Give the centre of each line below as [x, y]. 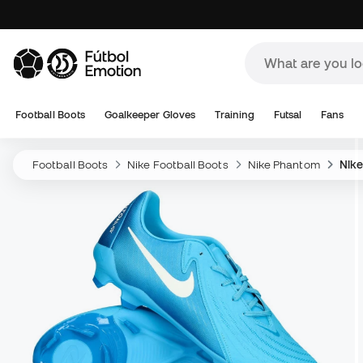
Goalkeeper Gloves [150, 115]
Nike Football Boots [178, 164]
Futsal [288, 115]
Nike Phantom [284, 164]
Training [235, 115]
